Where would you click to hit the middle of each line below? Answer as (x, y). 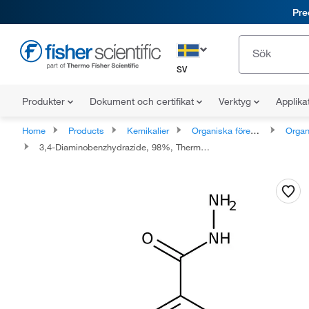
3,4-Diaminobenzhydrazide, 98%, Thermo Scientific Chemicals (120, 147)
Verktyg (236, 101)
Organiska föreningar (221, 130)
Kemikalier (148, 130)
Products (86, 130)
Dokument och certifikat (143, 101)
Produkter (45, 101)
